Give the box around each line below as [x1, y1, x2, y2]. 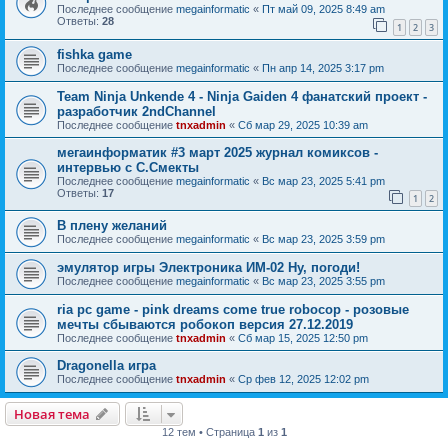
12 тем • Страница [161, 426, 258, 439]
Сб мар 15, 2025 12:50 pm [238, 332, 368, 345]
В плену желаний [57, 218, 167, 234]
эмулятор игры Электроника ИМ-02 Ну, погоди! [57, 260, 360, 276]
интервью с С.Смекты [57, 159, 199, 175]
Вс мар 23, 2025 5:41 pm [262, 174, 385, 187]
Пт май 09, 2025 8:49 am [262, 3, 385, 15]
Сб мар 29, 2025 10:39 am [238, 118, 368, 131]
